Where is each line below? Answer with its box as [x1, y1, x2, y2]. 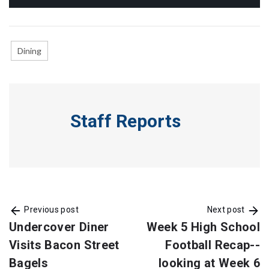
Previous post [22, 205, 79, 215]
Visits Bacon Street [9, 238, 119, 253]
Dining [17, 46, 41, 56]
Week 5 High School [146, 220, 260, 235]
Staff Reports [70, 110, 181, 132]
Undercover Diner [9, 220, 109, 235]
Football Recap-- [165, 238, 260, 253]
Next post [207, 205, 247, 215]
